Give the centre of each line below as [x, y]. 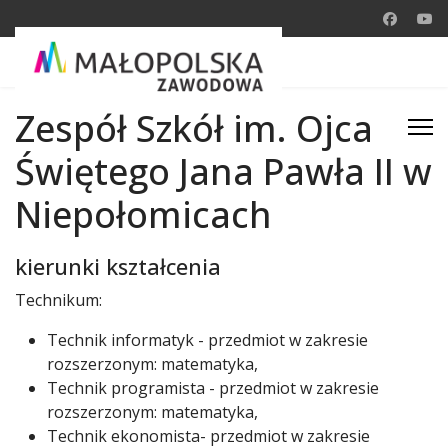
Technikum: [58, 300]
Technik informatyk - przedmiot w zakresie [207, 340]
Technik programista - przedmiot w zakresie [213, 388]
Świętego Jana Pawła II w [223, 171]
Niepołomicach [143, 214]
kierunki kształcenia [118, 266]
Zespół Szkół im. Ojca [194, 128]
